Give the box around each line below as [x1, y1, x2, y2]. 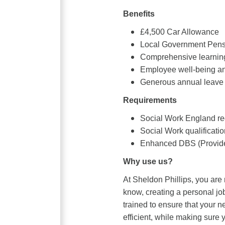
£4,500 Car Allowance [140, 27, 219, 36]
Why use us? [123, 157, 173, 166]
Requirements [123, 95, 177, 104]
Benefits [123, 9, 155, 18]
